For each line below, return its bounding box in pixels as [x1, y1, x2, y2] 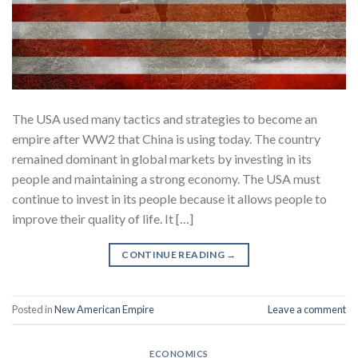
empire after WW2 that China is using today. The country [12, 130, 320, 146]
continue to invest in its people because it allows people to [12, 190, 327, 206]
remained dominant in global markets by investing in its [12, 150, 312, 166]
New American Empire [54, 303, 154, 316]
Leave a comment [268, 303, 346, 316]
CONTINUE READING [121, 248, 227, 261]
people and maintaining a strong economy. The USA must [12, 170, 320, 186]
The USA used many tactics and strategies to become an [12, 110, 317, 126]
